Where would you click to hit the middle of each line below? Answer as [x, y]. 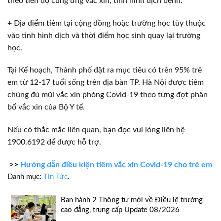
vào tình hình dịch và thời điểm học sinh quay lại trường [104, 35]
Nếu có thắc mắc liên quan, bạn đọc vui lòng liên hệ [96, 130]
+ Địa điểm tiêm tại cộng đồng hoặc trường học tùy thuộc [107, 23]
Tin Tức [55, 177]
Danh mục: [25, 177]
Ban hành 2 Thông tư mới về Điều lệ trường [132, 200]
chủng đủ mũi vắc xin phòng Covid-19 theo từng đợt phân [108, 95]
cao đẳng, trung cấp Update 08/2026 [120, 210]
